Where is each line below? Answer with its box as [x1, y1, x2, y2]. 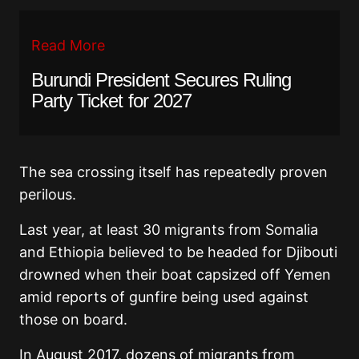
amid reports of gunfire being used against [19, 288, 309, 306]
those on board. [19, 311, 131, 329]
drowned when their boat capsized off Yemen [19, 266, 331, 284]
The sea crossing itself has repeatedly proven [19, 163, 328, 181]
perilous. [19, 186, 80, 204]
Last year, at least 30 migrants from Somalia [19, 221, 318, 239]
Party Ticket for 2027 [31, 90, 192, 112]
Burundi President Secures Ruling [31, 69, 292, 91]
